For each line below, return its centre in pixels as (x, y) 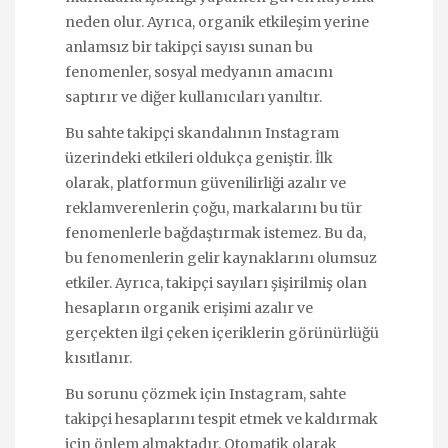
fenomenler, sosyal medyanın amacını (199, 71)
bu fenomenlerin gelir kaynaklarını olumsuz (221, 258)
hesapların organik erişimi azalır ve (189, 308)
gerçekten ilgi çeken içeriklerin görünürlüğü (222, 333)
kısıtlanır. (98, 358)
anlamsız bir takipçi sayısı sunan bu (189, 46)
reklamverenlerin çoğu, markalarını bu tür (213, 208)
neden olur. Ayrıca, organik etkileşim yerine (217, 21)
